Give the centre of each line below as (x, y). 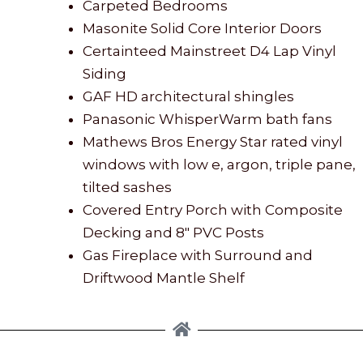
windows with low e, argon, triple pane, (219, 164)
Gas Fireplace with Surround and (198, 255)
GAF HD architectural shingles (188, 96)
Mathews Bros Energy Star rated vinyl (213, 141)
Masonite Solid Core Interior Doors (202, 28)
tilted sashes (127, 187)
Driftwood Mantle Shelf (164, 278)
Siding (105, 73)
